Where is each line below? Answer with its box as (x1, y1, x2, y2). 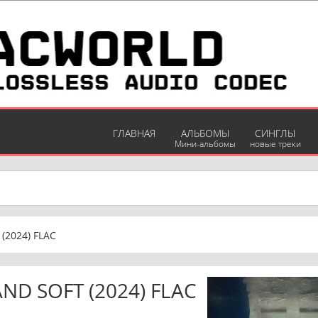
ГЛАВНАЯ (113, 126, 155, 140)
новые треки (249, 138, 301, 150)
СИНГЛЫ (255, 126, 295, 140)
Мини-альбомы (175, 138, 236, 150)
